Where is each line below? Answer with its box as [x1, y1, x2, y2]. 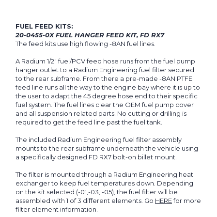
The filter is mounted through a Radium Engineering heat [15, 170, 193, 179]
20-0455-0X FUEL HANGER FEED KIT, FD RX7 [15, 31, 164, 39]
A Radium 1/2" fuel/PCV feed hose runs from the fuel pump [15, 57, 195, 65]
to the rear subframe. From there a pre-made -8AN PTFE [15, 75, 192, 83]
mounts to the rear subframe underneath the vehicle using [15, 144, 198, 153]
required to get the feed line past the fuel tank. [15, 118, 162, 126]
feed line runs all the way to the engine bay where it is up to [15, 83, 200, 92]
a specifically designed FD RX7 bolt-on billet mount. [15, 153, 178, 161]
